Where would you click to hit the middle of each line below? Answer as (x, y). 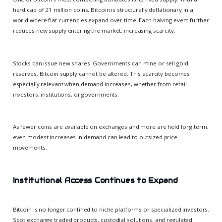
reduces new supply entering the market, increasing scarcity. (94, 31)
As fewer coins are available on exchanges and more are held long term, (111, 126)
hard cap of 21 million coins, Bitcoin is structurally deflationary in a (103, 10)
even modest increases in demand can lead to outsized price (95, 137)
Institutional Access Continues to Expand (95, 180)
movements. (30, 147)
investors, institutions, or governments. (66, 94)
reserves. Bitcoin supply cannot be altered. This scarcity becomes (101, 73)
